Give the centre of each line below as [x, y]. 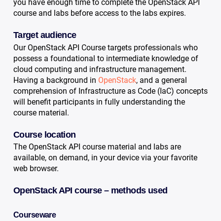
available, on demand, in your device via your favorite [105, 158]
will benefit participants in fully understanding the [99, 102]
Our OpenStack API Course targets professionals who [105, 47]
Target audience [45, 35]
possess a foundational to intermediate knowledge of [106, 58]
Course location [44, 134]
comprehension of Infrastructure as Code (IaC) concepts [110, 91]
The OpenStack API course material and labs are [97, 147]
